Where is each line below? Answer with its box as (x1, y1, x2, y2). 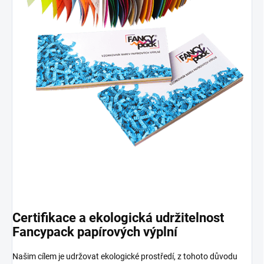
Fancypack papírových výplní (12, 225, 177, 240)
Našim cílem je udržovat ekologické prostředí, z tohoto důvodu (12, 251, 237, 261)
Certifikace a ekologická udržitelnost (12, 210, 224, 226)
